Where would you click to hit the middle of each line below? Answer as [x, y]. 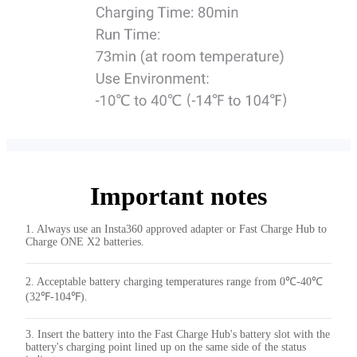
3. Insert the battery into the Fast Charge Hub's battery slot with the [178, 335]
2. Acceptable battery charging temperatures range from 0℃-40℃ [174, 282]
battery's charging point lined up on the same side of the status [166, 347]
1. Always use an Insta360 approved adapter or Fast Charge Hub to [176, 229]
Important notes [178, 196]
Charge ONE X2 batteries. [85, 242]
